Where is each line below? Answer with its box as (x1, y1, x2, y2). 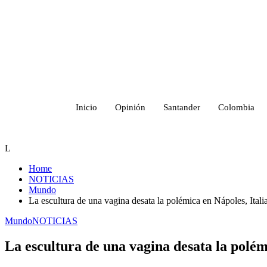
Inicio (76, 102, 97, 112)
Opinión (115, 102, 145, 112)
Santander (163, 102, 200, 112)
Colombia (218, 102, 254, 112)
